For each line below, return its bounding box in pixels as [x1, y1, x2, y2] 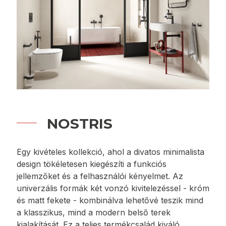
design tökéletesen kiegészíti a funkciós [17, 158, 166, 169]
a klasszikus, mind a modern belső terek [17, 207, 171, 217]
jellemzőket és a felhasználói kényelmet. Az [17, 171, 183, 181]
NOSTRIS [47, 115, 112, 132]
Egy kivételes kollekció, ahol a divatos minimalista [17, 146, 204, 157]
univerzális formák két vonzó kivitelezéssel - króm [17, 183, 209, 193]
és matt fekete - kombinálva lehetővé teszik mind [17, 195, 203, 205]
